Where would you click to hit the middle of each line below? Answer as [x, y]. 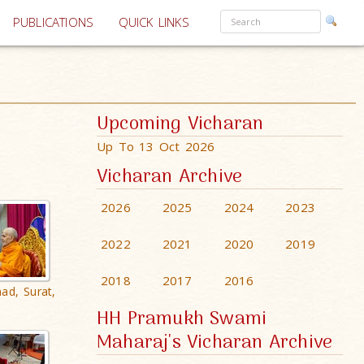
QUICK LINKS [154, 22]
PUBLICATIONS [53, 22]
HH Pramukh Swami [182, 320]
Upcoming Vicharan [180, 125]
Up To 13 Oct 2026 [156, 146]
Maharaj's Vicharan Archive [215, 343]
